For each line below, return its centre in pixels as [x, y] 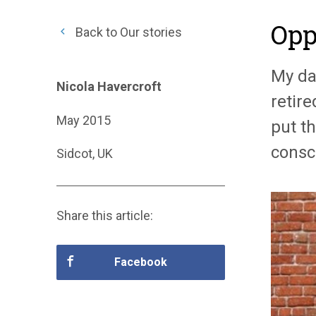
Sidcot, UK [85, 154]
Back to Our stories [127, 32]
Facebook [140, 262]
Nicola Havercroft [109, 86]
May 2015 [84, 120]
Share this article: [105, 216]
